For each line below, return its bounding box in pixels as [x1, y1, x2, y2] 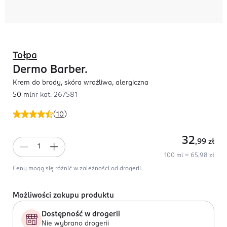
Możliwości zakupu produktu [13, 192, 114, 199]
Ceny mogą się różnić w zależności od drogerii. [13, 166, 142, 172]
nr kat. [31, 92, 54, 98]
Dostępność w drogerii [42, 211, 120, 218]
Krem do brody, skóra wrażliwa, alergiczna [13, 80, 148, 86]
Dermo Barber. [13, 64, 88, 75]
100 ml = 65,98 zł [164, 153, 214, 159]
